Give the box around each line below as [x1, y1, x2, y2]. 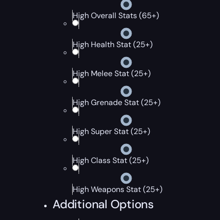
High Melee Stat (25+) [73, 68, 151, 79]
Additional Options [53, 196, 154, 212]
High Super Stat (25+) [73, 126, 151, 137]
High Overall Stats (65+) [73, 10, 160, 21]
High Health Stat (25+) [73, 39, 153, 50]
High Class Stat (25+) [73, 155, 149, 165]
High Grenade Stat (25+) [73, 97, 161, 108]
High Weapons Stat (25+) [73, 184, 163, 194]
